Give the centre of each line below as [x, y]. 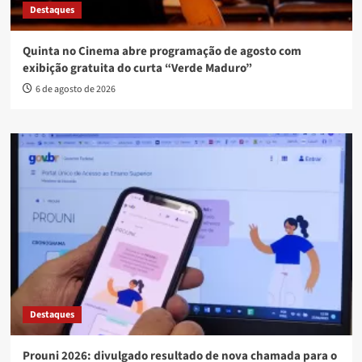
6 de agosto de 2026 [75, 90]
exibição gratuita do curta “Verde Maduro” [137, 69]
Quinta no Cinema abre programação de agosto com [162, 52]
